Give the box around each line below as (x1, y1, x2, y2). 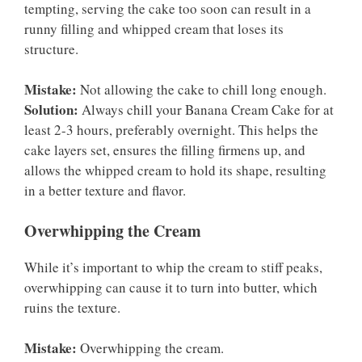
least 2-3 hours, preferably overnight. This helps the (24, 120, 318, 140)
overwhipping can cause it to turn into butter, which (24, 277, 318, 297)
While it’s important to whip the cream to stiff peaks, (24, 257, 322, 276)
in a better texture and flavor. (24, 181, 186, 200)
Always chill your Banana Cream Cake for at (78, 100, 334, 120)
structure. (24, 39, 78, 58)
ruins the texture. (24, 297, 120, 317)
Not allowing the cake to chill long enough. (77, 80, 326, 99)
